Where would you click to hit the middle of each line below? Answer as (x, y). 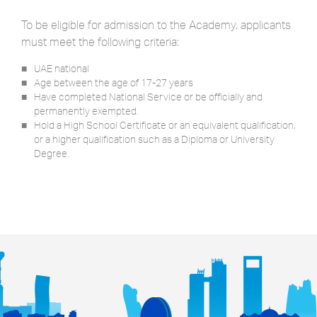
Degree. (52, 154)
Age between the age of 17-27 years (114, 83)
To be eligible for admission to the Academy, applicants (156, 25)
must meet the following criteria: (100, 42)
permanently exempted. (86, 111)
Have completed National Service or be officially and (148, 97)
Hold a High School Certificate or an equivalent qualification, (165, 125)
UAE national (62, 69)
